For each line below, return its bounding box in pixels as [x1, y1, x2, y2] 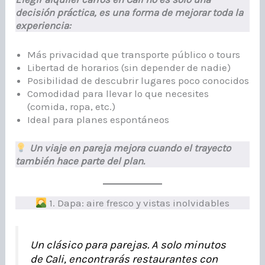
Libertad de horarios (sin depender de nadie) [27, 62, 231, 74]
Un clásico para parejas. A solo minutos [30, 238, 227, 252]
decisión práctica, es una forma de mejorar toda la [15, 7, 244, 19]
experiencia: [15, 20, 72, 32]
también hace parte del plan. [15, 154, 146, 167]
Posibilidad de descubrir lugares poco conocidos [27, 75, 250, 87]
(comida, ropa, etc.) [27, 101, 116, 113]
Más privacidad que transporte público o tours [27, 49, 241, 61]
